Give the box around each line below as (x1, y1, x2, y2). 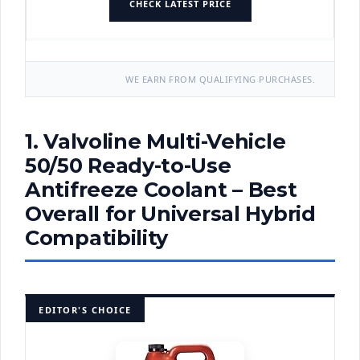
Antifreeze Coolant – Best (25, 177, 297, 202)
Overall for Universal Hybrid (25, 201, 316, 227)
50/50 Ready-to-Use (25, 153, 231, 178)
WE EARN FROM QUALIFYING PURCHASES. (125, 73, 315, 86)
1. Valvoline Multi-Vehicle (25, 129, 286, 154)
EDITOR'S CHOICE (39, 304, 132, 317)
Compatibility (25, 225, 169, 251)
